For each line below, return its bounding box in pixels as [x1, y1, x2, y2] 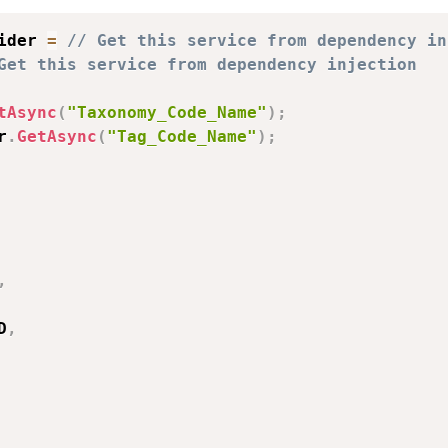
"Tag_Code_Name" [107, 127, 257, 146]
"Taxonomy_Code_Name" [67, 103, 267, 122]
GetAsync [17, 127, 97, 146]
